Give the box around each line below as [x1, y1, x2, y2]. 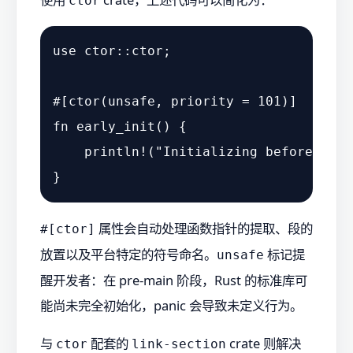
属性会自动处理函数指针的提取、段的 [95, 218, 313, 237]
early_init [76, 119, 155, 135]
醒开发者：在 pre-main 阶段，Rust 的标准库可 [40, 270, 307, 289]
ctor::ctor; [76, 43, 171, 59]
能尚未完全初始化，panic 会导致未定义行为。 [40, 295, 303, 314]
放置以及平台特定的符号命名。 [40, 244, 217, 263]
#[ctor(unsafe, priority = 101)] [53, 94, 297, 110]
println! [84, 144, 147, 160]
